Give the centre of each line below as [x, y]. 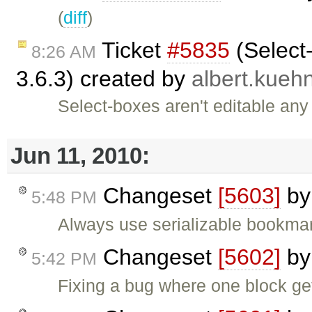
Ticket [132, 50]
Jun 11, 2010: [80, 155]
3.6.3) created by [104, 78]
